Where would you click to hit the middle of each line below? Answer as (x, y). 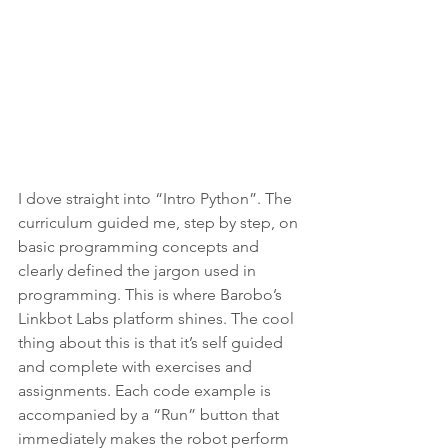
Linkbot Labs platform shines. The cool (158, 318)
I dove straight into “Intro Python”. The (157, 198)
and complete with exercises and (137, 366)
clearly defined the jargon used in (139, 270)
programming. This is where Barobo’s (152, 294)
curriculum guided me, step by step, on (160, 222)
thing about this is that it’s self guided (152, 342)
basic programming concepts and (140, 246)
